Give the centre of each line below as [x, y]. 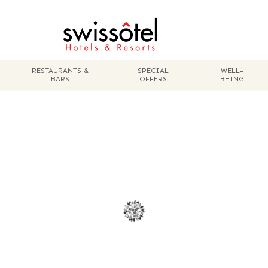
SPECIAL [153, 71]
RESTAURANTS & [60, 71]
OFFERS [153, 79]
